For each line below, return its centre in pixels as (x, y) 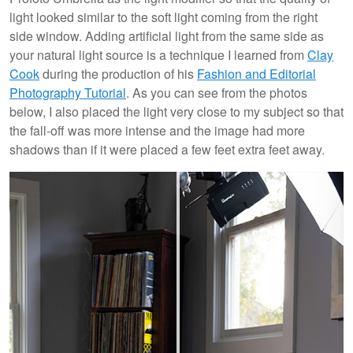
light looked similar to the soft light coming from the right (163, 17)
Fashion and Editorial (256, 74)
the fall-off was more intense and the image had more (157, 131)
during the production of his (118, 74)
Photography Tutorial (68, 93)
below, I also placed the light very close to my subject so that (176, 112)
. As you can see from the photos (217, 93)
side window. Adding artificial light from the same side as (167, 36)
